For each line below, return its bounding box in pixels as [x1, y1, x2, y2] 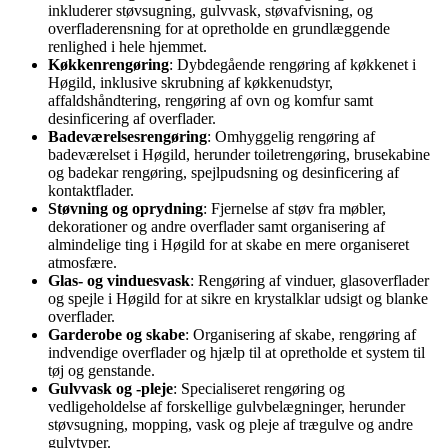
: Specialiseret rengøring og [173, 379, 345, 397]
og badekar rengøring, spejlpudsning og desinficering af [48, 163, 399, 181]
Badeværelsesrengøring [48, 127, 207, 145]
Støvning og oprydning [48, 199, 203, 217]
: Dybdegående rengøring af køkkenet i [169, 55, 416, 73]
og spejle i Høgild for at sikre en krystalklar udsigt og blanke [48, 289, 428, 307]
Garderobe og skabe [48, 325, 185, 343]
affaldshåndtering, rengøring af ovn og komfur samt [48, 91, 373, 109]
